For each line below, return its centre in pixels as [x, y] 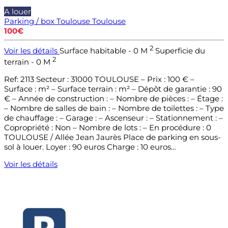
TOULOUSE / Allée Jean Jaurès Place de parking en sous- [112, 137]
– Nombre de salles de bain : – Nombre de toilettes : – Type [114, 108]
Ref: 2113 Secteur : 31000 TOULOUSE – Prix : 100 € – [99, 79]
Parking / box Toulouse [47, 21]
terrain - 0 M [28, 62]
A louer [18, 12]
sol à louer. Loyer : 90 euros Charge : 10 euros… [90, 147]
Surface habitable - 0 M [105, 51]
